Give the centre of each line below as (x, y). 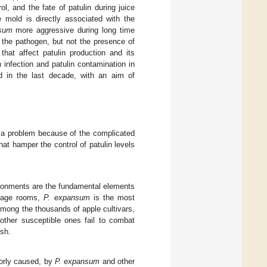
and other (117, 261)
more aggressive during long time (74, 30)
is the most (112, 197)
